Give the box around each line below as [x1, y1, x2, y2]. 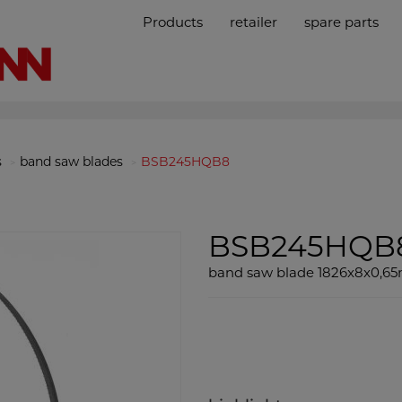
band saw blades [20, 153, 123, 170]
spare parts [304, 13, 380, 31]
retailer [230, 13, 278, 31]
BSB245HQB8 [141, 153, 230, 170]
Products [143, 13, 204, 31]
